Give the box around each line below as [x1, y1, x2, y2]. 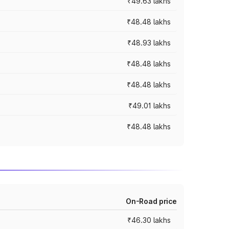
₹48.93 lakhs [127, 38, 171, 47]
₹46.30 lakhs [127, 216, 171, 224]
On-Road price [125, 197, 177, 205]
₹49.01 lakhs [128, 101, 171, 110]
